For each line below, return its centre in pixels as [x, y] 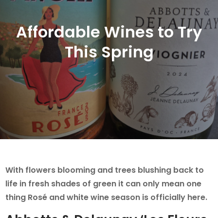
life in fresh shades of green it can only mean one [104, 183]
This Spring [109, 52]
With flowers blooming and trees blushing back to [105, 170]
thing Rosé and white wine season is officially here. [107, 197]
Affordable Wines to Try [109, 32]
